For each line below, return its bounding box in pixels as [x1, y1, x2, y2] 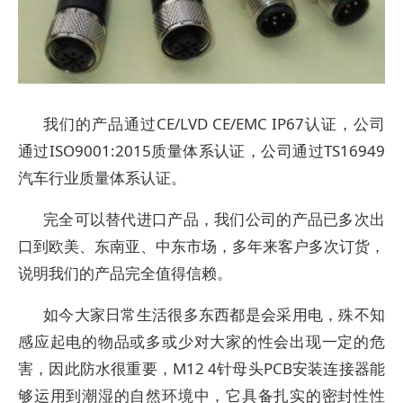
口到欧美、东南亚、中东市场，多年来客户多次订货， [18, 236, 385, 256]
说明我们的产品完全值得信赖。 [18, 263, 232, 283]
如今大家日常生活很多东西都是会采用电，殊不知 [43, 304, 385, 325]
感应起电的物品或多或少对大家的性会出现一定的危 [18, 331, 385, 352]
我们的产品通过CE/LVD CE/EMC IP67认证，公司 [43, 113, 385, 134]
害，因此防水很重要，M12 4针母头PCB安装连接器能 [18, 358, 385, 379]
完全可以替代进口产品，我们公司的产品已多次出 [43, 209, 385, 229]
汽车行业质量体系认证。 [18, 167, 186, 188]
